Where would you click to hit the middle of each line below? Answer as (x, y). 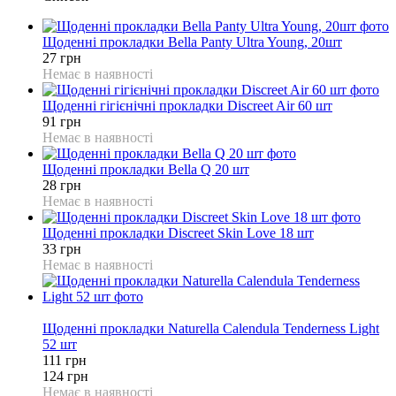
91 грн (62, 121)
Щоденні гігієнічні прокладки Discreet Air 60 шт (187, 105)
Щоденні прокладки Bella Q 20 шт (146, 169)
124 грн (65, 376)
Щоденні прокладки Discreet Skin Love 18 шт (178, 232)
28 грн (62, 185)
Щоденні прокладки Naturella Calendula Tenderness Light (211, 328)
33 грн (62, 248)
